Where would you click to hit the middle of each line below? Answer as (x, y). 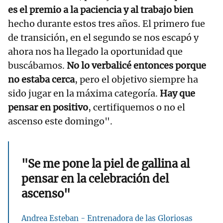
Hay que (177, 93)
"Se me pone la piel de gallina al (106, 164)
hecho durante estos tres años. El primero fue (107, 23)
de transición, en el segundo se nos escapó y (103, 37)
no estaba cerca (41, 79)
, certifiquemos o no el (137, 107)
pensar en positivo (48, 107)
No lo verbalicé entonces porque (136, 65)
